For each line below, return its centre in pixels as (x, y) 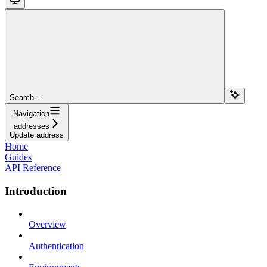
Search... (25, 97)
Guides (18, 157)
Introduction (36, 191)
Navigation (31, 113)
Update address (37, 135)
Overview (47, 225)
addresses (31, 126)
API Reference (33, 167)
